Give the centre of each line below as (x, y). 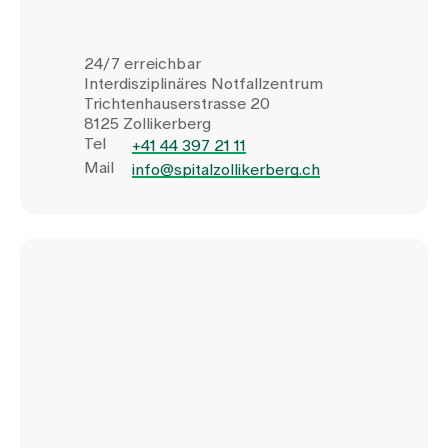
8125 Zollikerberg (147, 123)
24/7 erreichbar (142, 63)
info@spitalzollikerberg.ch (226, 169)
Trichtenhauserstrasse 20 (177, 103)
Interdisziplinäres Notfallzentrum (203, 83)
